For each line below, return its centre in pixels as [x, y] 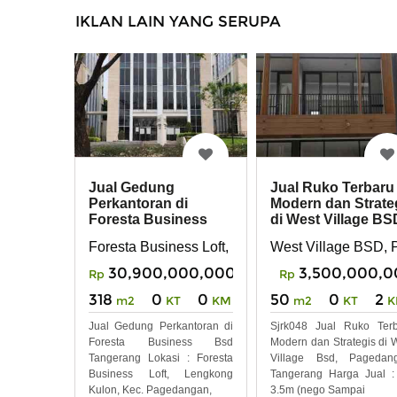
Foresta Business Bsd [161, 342]
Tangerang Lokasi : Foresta [161, 358]
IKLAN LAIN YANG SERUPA [178, 21]
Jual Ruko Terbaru [332, 188]
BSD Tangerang [142, 236]
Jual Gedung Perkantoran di [161, 326]
